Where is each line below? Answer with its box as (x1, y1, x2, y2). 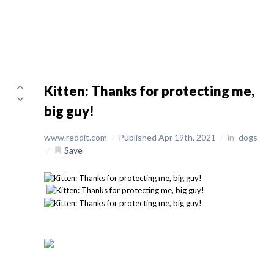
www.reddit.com (44, 132, 109, 143)
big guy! (44, 103, 94, 119)
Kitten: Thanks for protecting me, (44, 83, 254, 99)
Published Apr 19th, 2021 (119, 132, 218, 143)
